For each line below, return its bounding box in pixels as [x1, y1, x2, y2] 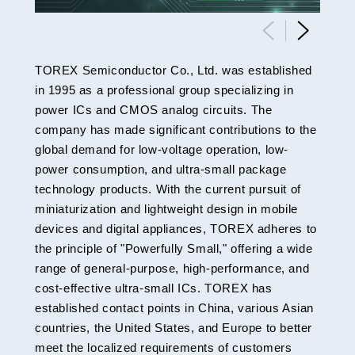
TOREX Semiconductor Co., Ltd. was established [34, 63, 312, 77]
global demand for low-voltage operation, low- [34, 142, 288, 156]
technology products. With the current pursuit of [34, 181, 301, 196]
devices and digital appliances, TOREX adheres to [34, 221, 317, 235]
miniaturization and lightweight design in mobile [34, 201, 298, 216]
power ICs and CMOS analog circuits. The [34, 102, 273, 116]
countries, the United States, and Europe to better [34, 320, 312, 334]
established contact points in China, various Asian [34, 300, 314, 315]
